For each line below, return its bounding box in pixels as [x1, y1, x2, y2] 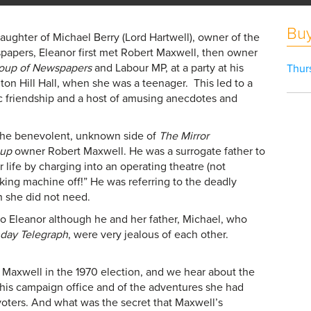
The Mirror [159, 129, 210, 143]
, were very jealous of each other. [68, 228, 229, 242]
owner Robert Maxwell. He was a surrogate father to [12, 144, 266, 158]
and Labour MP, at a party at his [92, 61, 244, 75]
